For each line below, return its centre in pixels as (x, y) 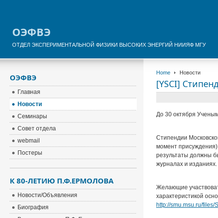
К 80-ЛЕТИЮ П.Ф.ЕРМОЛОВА (62, 181)
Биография (33, 207)
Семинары (33, 116)
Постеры (30, 153)
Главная (29, 92)
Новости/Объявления (48, 195)
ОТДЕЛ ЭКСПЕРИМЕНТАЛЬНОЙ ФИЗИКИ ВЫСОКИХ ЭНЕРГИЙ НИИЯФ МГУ (109, 45)
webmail (29, 141)
